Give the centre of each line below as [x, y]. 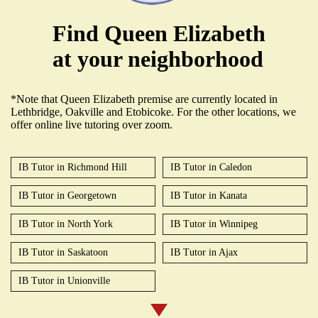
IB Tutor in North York [66, 224]
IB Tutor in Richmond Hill [73, 168]
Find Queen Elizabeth [159, 34]
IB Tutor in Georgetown [67, 196]
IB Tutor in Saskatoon [63, 253]
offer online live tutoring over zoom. [92, 125]
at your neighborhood [158, 59]
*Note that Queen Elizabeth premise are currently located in [144, 99]
